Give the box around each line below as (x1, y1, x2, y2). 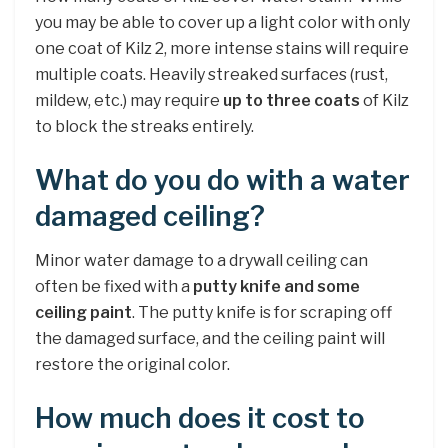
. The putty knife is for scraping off (132, 303, 392, 323)
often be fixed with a (35, 277, 193, 297)
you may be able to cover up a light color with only (35, 13, 410, 33)
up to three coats (223, 91, 360, 111)
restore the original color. (35, 355, 230, 375)
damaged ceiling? (35, 199, 265, 233)
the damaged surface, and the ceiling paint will (35, 329, 385, 349)
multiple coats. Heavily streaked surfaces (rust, (35, 65, 388, 85)
